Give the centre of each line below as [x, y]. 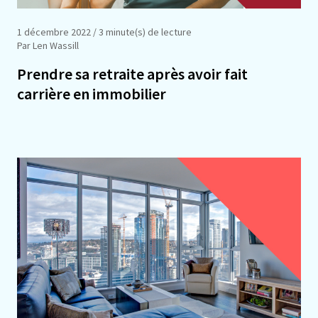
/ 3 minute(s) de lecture [141, 32]
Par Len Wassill [48, 45]
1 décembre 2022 [54, 32]
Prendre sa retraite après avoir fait [132, 73]
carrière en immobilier [92, 93]
